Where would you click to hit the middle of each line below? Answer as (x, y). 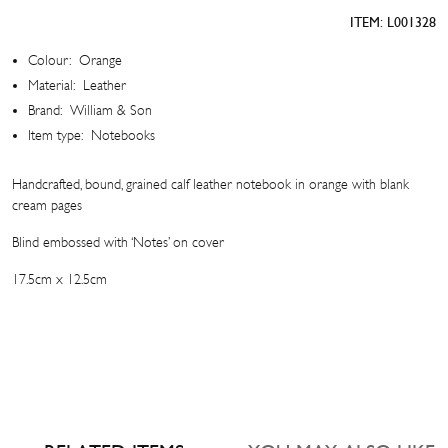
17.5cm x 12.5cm (59, 279)
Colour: (49, 60)
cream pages (47, 205)
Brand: (45, 110)
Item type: (55, 135)
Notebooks (123, 135)
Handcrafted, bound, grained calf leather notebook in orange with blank (210, 184)
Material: (51, 85)
